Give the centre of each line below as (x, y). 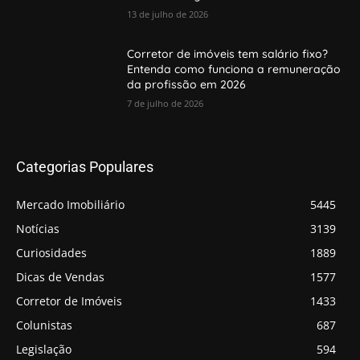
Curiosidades (51, 253)
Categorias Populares (85, 167)
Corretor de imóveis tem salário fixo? (228, 54)
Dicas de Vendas (60, 277)
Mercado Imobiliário (70, 205)
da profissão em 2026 (187, 85)
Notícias (38, 229)
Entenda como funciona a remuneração (234, 70)
